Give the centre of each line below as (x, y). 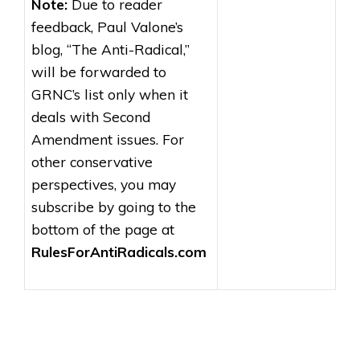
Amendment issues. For (108, 139)
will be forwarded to (99, 72)
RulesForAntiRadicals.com (119, 252)
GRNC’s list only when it (110, 94)
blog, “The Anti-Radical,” (110, 49)
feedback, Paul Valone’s (107, 27)
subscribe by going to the (114, 207)
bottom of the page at (103, 229)
